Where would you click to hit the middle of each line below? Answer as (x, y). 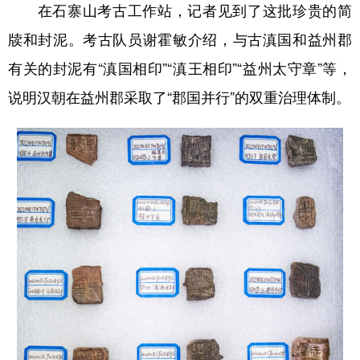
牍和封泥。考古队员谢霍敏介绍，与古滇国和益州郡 (180, 40)
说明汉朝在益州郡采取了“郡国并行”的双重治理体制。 (179, 98)
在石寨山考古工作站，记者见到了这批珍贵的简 (180, 11)
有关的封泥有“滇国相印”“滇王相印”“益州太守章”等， (180, 69)
